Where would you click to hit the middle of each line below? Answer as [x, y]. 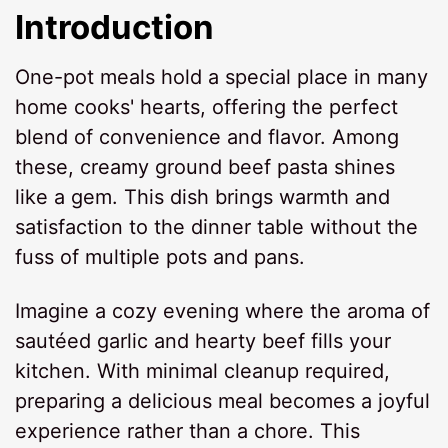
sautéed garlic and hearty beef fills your [203, 340]
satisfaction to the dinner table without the [217, 226]
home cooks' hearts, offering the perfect [207, 106]
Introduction [115, 27]
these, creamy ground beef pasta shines [205, 166]
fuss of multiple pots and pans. [160, 256]
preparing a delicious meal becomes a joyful [223, 400]
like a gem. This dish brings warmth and [203, 196]
